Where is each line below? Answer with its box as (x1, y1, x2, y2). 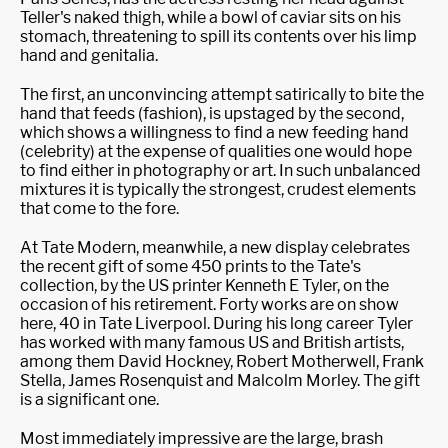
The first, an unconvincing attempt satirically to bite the (20, 85, 424, 104)
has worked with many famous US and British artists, (20, 333, 404, 352)
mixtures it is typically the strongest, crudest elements (20, 180, 416, 199)
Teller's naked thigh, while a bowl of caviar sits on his (20, 8, 401, 27)
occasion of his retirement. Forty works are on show (20, 295, 399, 314)
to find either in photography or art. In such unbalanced (20, 161, 421, 180)
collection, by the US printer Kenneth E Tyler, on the (20, 276, 389, 295)
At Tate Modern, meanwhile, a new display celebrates (20, 238, 410, 257)
